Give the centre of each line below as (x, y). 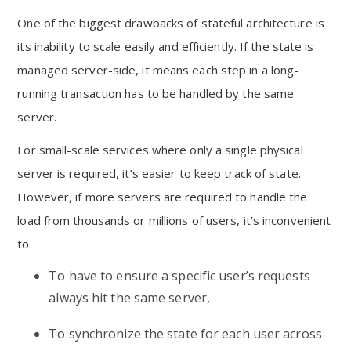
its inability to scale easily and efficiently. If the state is (166, 46)
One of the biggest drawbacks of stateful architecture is (171, 23)
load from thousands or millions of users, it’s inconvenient (174, 220)
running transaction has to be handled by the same (156, 93)
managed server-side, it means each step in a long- (158, 70)
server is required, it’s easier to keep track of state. (159, 173)
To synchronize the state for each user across (185, 334)
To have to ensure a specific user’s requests (179, 276)
